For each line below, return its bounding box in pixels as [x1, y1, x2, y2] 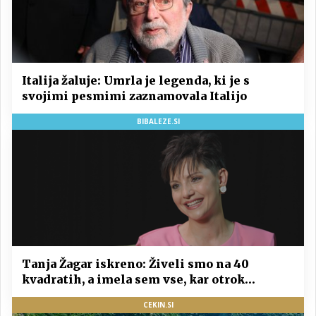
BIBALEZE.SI [136, 116, 180, 126]
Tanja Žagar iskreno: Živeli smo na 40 [22, 257, 249, 272]
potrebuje [22, 288, 80, 303]
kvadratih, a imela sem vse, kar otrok [22, 272, 245, 287]
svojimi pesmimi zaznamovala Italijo [22, 88, 247, 103]
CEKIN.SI [142, 300, 174, 310]
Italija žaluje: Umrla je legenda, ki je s [22, 73, 250, 87]
